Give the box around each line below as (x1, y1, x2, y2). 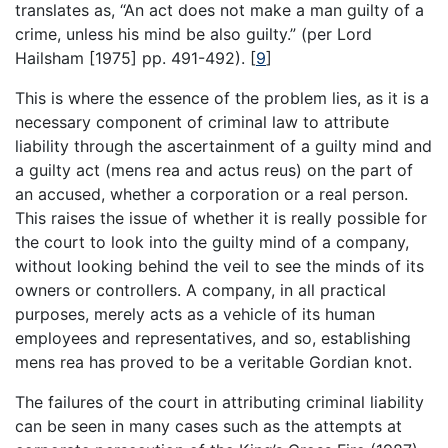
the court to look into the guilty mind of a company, (15, 231, 409, 252)
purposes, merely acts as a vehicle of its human (15, 303, 375, 324)
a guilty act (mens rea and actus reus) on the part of (15, 159, 413, 180)
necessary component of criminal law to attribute (15, 111, 389, 132)
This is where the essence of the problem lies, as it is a (15, 87, 429, 108)
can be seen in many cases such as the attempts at (15, 415, 402, 436)
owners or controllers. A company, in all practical (15, 279, 386, 300)
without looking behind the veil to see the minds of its (15, 255, 424, 276)
